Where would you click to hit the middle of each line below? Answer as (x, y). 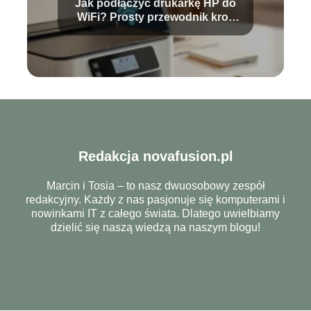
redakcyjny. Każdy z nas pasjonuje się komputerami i (155, 199)
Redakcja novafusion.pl (155, 156)
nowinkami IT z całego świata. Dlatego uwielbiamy (155, 213)
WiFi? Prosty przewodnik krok (155, 17)
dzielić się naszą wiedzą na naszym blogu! (155, 227)
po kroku (155, 31)
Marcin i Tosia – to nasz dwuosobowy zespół (155, 185)
